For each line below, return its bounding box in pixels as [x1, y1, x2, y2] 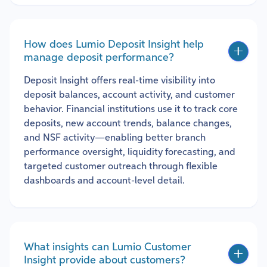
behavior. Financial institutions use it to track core [24, 104, 238, 114]
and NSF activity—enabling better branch [24, 133, 206, 143]
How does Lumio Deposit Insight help [24, 39, 204, 50]
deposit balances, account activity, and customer [24, 90, 235, 100]
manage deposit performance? [24, 52, 174, 63]
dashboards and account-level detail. [24, 176, 185, 186]
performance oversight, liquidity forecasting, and [24, 147, 235, 157]
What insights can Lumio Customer [24, 241, 191, 253]
